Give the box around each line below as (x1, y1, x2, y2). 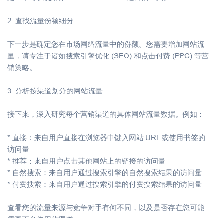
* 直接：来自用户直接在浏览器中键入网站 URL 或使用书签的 (7, 133, 205, 142)
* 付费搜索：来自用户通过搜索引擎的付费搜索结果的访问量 (7, 180, 202, 188)
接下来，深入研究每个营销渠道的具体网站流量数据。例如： (7, 109, 204, 118)
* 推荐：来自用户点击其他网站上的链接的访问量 (7, 156, 165, 165)
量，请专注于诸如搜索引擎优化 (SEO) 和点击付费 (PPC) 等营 (7, 51, 209, 60)
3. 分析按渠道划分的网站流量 (7, 86, 103, 95)
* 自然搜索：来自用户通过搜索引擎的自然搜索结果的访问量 (7, 168, 202, 177)
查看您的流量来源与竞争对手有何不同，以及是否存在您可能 (7, 203, 204, 212)
